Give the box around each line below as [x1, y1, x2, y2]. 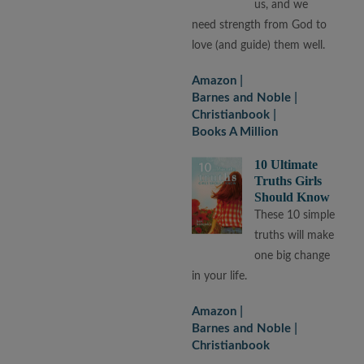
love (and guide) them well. [192, 39, 326, 51]
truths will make [254, 229, 335, 241]
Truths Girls [254, 173, 323, 188]
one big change [254, 249, 331, 262]
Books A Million [192, 125, 279, 138]
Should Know [254, 189, 331, 204]
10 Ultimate [254, 157, 318, 171]
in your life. [192, 270, 248, 282]
